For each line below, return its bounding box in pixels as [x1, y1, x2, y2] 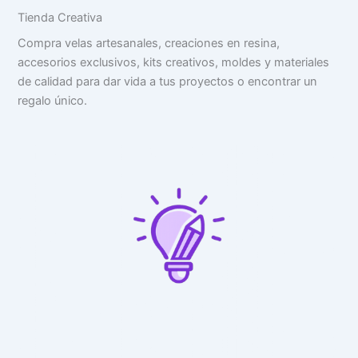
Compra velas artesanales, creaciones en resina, [17, 35, 280, 50]
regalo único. [17, 93, 87, 108]
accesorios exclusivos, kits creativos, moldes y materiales [17, 54, 329, 70]
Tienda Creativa [17, 10, 102, 25]
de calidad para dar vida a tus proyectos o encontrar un [17, 74, 317, 89]
